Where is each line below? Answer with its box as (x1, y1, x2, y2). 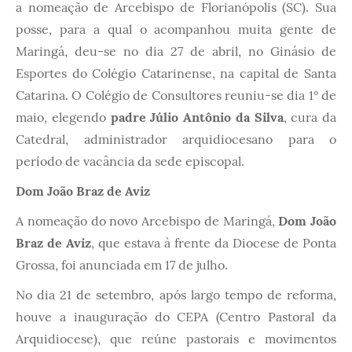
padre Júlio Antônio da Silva (110, 108, 284, 125)
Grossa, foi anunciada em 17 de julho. (16, 256, 228, 273)
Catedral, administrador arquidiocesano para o (16, 130, 336, 147)
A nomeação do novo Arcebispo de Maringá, (16, 212, 279, 229)
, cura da (283, 108, 336, 125)
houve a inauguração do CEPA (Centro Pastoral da (16, 308, 336, 324)
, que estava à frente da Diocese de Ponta (91, 234, 336, 251)
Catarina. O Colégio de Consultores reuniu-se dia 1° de (16, 86, 336, 103)
